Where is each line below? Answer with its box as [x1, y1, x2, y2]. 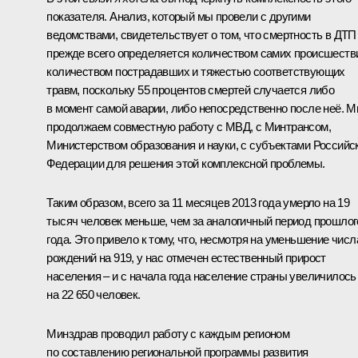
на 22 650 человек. [46, 287, 141, 301]
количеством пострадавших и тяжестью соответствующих [46, 64, 345, 78]
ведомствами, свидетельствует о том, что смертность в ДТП [46, 27, 356, 42]
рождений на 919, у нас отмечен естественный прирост [46, 250, 326, 265]
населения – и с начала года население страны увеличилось [46, 268, 356, 283]
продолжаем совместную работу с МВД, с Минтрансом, [46, 119, 331, 133]
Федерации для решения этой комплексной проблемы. [46, 156, 325, 170]
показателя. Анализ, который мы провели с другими [46, 9, 311, 23]
